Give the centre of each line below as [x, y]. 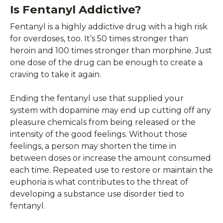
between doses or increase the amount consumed [111, 158]
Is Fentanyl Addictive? [76, 9]
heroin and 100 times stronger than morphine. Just [111, 50]
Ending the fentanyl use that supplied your [97, 98]
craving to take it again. [56, 74]
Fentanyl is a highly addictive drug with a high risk [109, 26]
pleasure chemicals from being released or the [103, 122]
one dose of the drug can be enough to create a [106, 62]
